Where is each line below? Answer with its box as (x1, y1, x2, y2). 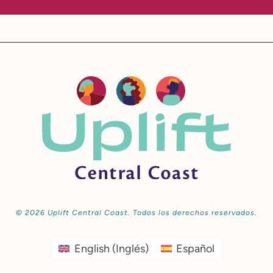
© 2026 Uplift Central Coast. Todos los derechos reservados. (16, 208, 257, 218)
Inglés (115, 241, 145, 255)
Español (175, 241, 214, 255)
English (74, 241, 110, 255)
